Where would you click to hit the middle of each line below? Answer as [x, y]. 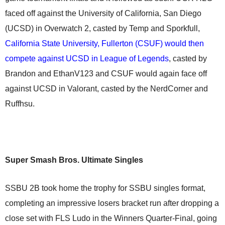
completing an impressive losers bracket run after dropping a [112, 203]
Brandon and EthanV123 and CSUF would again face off [106, 74]
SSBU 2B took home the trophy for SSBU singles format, [105, 188]
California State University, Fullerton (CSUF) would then [104, 43]
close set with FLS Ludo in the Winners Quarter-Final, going [111, 218]
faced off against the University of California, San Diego [103, 13]
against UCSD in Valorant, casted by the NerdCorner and [106, 89]
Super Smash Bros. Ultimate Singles [74, 160]
